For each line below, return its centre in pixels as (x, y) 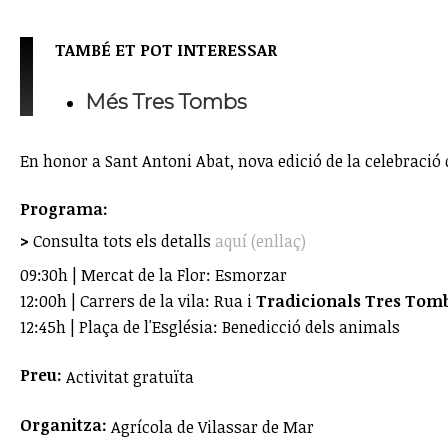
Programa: (66, 208)
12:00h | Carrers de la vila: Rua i (136, 300)
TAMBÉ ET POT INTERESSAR (166, 49)
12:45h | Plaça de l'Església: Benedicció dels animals (210, 326)
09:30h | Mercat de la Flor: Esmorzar (153, 274)
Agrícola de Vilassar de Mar (212, 426)
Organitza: (65, 424)
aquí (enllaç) (260, 240)
